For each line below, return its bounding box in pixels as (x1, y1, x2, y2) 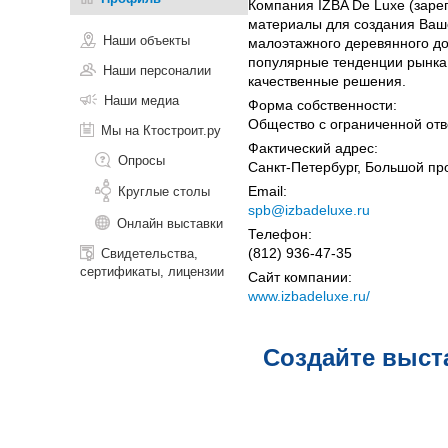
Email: (248, 182, 287, 199)
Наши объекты (103, 32, 190, 48)
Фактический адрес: (248, 139, 378, 156)
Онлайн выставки (117, 215, 223, 231)
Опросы (118, 152, 165, 168)
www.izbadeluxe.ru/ (248, 287, 370, 304)
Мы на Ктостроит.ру (101, 122, 221, 138)
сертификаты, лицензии (80, 263, 224, 279)
